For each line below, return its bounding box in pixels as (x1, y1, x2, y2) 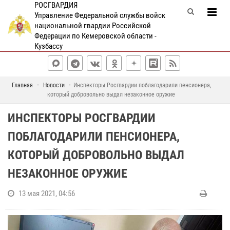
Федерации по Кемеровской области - (34, 31, 157, 41)
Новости (43, 82, 65, 89)
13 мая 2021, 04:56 (18, 189, 75, 198)
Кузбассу (34, 42, 63, 51)
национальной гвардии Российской (34, 21, 151, 30)
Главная (11, 82, 33, 89)
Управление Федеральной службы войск (34, 11, 165, 20)
